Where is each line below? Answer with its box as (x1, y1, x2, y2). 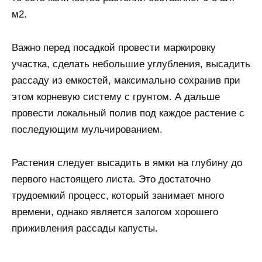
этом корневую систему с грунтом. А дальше (12, 91, 220, 103)
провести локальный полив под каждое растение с (12, 108, 244, 119)
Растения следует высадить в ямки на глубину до (12, 157, 242, 169)
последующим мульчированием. (12, 124, 163, 136)
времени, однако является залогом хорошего (12, 206, 218, 218)
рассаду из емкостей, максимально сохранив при (12, 75, 240, 87)
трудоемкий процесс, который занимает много (12, 190, 224, 202)
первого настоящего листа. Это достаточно (12, 174, 211, 185)
